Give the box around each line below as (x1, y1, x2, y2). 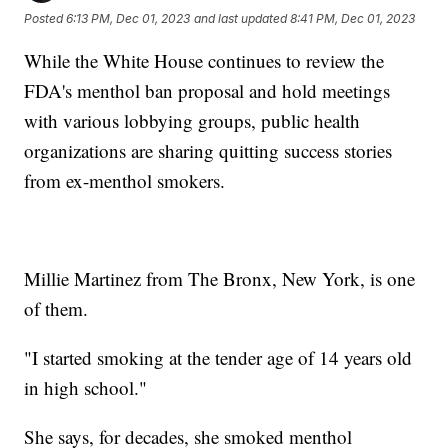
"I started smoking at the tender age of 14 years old (24, 344, 413, 370)
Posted (24, 11, 67, 27)
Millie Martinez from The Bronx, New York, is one (24, 265, 416, 291)
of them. (24, 295, 89, 321)
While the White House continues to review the (24, 47, 385, 73)
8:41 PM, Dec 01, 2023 (290, 11, 416, 27)
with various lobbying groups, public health (24, 107, 361, 133)
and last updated (194, 11, 288, 27)
